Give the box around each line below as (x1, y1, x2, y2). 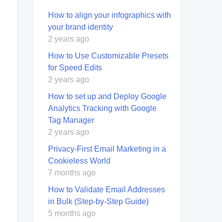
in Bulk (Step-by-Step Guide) (48, 197, 149, 206)
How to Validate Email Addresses (48, 185, 165, 194)
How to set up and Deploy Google (48, 92, 166, 101)
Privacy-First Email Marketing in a (48, 144, 166, 153)
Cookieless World (48, 156, 111, 165)
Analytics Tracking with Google (48, 104, 157, 112)
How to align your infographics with (48, 10, 171, 19)
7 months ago (48, 168, 96, 177)
